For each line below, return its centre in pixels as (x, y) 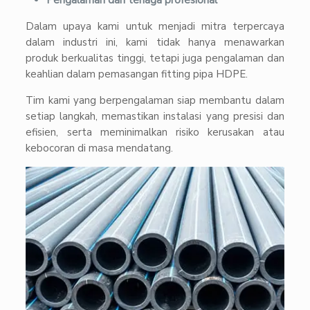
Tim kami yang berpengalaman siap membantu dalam (155, 101)
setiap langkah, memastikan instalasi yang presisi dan (155, 117)
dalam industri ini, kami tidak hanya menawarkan (155, 43)
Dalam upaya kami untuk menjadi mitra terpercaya (155, 27)
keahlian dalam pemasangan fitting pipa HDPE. (137, 74)
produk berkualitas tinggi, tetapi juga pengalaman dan (155, 58)
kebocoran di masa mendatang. (100, 148)
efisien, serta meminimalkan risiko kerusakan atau (155, 133)
